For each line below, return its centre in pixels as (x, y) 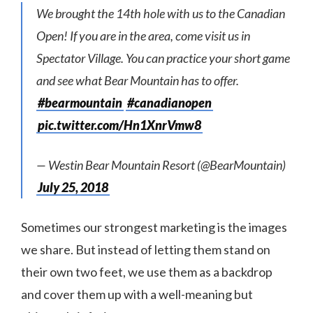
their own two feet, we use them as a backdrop (147, 272)
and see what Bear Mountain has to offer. (138, 80)
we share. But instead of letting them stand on (146, 249)
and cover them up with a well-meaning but (137, 294)
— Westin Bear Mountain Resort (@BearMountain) (161, 165)
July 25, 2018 (73, 187)
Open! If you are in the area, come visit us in (143, 36)
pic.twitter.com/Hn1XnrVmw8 (119, 125)
